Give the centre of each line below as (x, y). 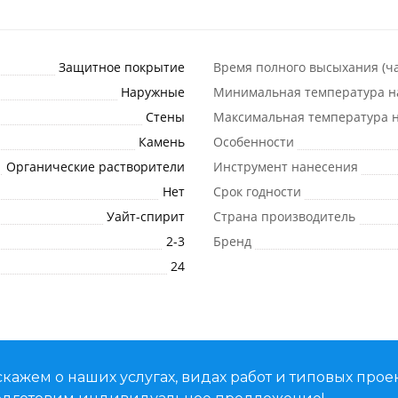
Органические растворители (96, 166)
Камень (162, 141)
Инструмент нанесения (286, 166)
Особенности (254, 141)
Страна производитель (284, 216)
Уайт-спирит (146, 216)
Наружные (153, 92)
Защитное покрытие (122, 67)
